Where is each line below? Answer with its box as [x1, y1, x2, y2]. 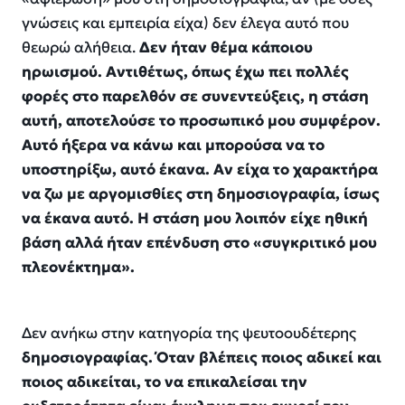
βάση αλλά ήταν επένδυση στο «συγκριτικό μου [22, 232, 377, 252]
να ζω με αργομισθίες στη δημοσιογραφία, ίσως [22, 184, 380, 203]
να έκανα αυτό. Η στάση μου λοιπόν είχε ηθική [22, 208, 368, 228]
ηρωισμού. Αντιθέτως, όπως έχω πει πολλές [22, 61, 349, 81]
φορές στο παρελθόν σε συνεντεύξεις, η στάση [22, 86, 369, 106]
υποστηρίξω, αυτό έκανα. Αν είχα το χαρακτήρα [22, 159, 378, 179]
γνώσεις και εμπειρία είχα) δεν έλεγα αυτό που [22, 13, 349, 33]
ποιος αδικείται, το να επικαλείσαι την [22, 372, 307, 392]
